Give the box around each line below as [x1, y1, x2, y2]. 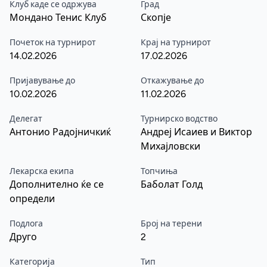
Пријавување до [10, 76, 75, 86]
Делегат [10, 114, 42, 124]
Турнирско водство [141, 114, 218, 124]
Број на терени [141, 219, 202, 229]
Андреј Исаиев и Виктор [141, 126, 252, 138]
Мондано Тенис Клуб [10, 12, 107, 23]
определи [10, 193, 55, 204]
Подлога [10, 219, 43, 229]
